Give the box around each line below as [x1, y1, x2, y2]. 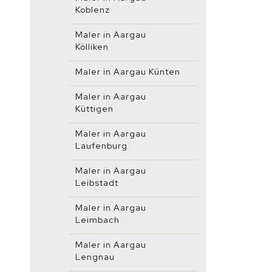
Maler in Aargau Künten [75, 66, 180, 77]
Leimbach [75, 214, 120, 225]
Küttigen [75, 103, 114, 114]
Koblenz [75, 4, 110, 15]
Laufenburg [75, 140, 127, 151]
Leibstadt [75, 177, 118, 188]
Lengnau [75, 251, 115, 262]
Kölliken [75, 41, 109, 52]
